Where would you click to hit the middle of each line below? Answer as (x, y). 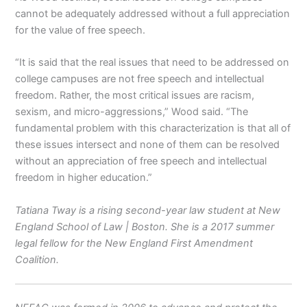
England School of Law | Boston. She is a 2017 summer (145, 226)
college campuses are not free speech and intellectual (140, 79)
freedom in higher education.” (84, 178)
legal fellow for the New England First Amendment (134, 243)
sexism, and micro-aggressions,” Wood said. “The (132, 112)
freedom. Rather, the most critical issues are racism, (135, 96)
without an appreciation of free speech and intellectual (141, 161)
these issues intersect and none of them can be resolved (148, 145)
